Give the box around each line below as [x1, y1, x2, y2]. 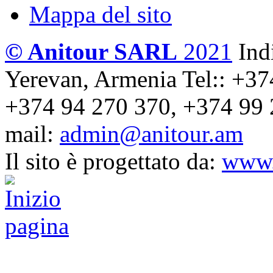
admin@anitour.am [60, 120, 243, 147]
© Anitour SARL [5, 38, 177, 65]
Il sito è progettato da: [5, 147, 222, 174]
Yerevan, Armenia [5, 65, 177, 92]
